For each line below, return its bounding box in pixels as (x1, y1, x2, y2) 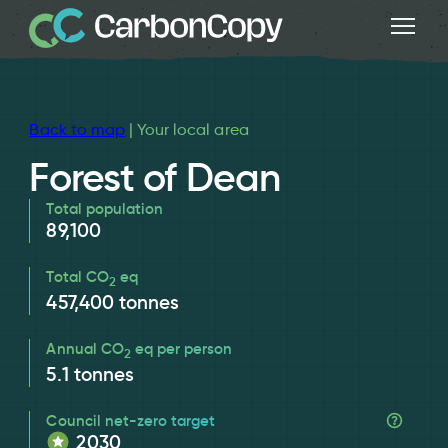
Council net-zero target (46, 410, 216, 430)
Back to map (29, 119, 125, 139)
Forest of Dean (29, 152, 281, 202)
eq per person (130, 338, 233, 358)
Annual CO (46, 338, 124, 358)
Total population (46, 198, 164, 218)
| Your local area (124, 119, 249, 139)
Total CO (46, 266, 109, 286)
